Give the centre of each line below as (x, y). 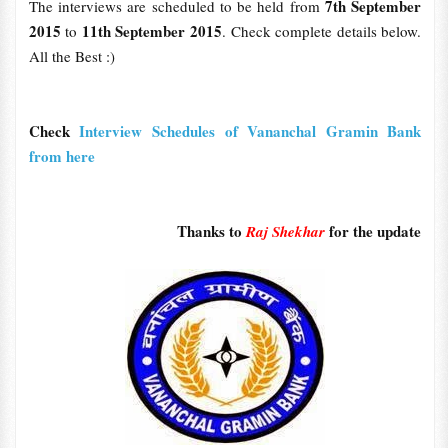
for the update (373, 231)
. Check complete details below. (322, 31)
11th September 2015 (151, 31)
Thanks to (212, 231)
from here (61, 156)
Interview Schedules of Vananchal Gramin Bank (250, 131)
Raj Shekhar (286, 231)
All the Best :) (71, 56)
